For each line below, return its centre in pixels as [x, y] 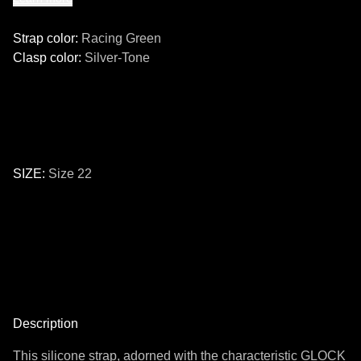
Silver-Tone [117, 58]
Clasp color [46, 58]
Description [46, 324]
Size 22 [70, 174]
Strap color [44, 38]
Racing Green [121, 38]
